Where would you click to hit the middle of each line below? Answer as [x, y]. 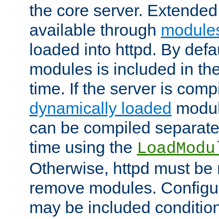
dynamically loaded [100, 108]
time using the [83, 147]
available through [95, 30]
